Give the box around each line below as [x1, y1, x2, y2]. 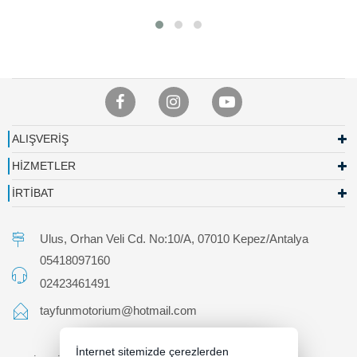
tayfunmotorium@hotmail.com [40, 304, 197, 318]
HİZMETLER [12, 159, 76, 173]
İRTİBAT [12, 186, 54, 200]
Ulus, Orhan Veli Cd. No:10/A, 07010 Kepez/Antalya [40, 232, 308, 246]
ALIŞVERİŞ [12, 132, 69, 146]
